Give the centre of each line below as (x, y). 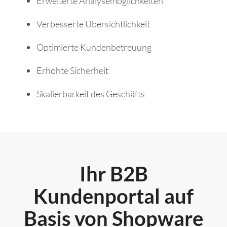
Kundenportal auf (113, 196)
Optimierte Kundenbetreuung (94, 47)
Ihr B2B (113, 174)
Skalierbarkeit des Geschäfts (91, 93)
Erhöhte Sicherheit (72, 70)
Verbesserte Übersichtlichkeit (93, 24)
